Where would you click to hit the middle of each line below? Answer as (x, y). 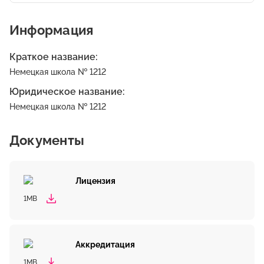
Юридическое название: (67, 92)
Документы (47, 140)
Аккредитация (105, 245)
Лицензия (95, 181)
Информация (52, 30)
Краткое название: (54, 57)
